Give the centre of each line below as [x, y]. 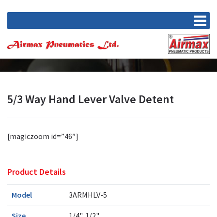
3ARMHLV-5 [88, 195]
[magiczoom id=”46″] [43, 136]
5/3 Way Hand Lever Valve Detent [91, 99]
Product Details [37, 171]
